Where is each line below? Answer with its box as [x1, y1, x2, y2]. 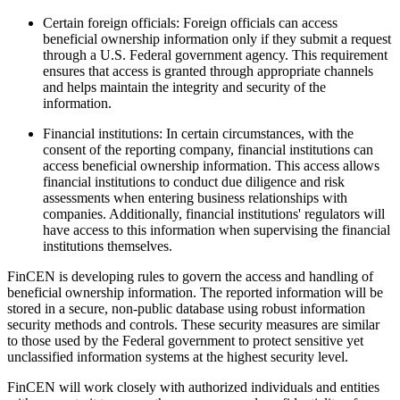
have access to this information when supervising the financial [43, 222, 390, 238]
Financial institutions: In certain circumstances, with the [43, 126, 354, 142]
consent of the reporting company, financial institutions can [43, 142, 373, 158]
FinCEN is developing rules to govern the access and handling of [7, 269, 373, 285]
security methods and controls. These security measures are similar [7, 317, 379, 333]
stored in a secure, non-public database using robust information [7, 301, 365, 317]
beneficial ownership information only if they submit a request [43, 31, 391, 47]
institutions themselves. [43, 238, 172, 254]
